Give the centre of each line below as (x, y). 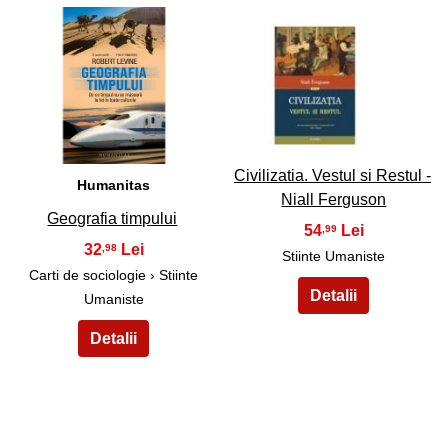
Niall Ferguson (334, 199)
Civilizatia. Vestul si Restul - (332, 175)
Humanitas (114, 185)
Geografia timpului (112, 219)
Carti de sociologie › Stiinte (114, 275)
